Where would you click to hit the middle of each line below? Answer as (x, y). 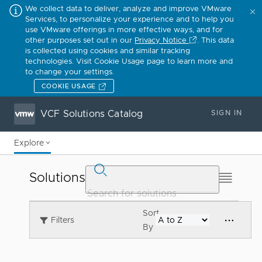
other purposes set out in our (80, 40)
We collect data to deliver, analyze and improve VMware (129, 8)
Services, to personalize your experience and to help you (130, 19)
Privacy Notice (162, 40)
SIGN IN (227, 113)
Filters (63, 220)
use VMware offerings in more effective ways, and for (124, 30)
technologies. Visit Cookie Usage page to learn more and (129, 61)
